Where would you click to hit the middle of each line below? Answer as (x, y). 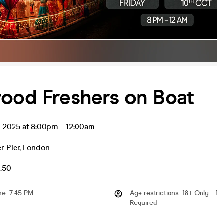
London (36, 147)
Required (143, 203)
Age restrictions (154, 193)
